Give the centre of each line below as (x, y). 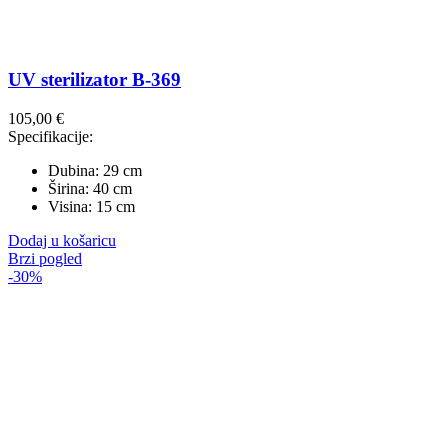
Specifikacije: (50, 136)
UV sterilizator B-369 (94, 80)
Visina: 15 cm (91, 206)
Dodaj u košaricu (62, 240)
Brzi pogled (45, 258)
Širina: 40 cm (90, 188)
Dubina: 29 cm (95, 170)
